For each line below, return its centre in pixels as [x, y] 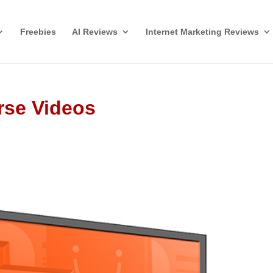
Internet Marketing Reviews [202, 32]
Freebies [38, 32]
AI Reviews [95, 32]
